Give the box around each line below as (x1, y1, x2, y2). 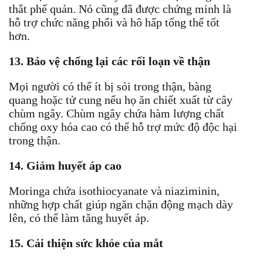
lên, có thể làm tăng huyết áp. (9, 211, 149, 224)
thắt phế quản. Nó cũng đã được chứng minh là (9, 2, 231, 15)
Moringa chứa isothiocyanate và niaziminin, (9, 184, 220, 197)
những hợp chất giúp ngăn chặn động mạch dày (9, 197, 233, 211)
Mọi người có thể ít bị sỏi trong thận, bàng (9, 79, 211, 93)
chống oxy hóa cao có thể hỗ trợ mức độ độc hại (9, 120, 237, 133)
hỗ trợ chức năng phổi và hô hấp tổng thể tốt (9, 15, 220, 29)
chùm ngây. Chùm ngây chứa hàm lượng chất (9, 106, 224, 120)
